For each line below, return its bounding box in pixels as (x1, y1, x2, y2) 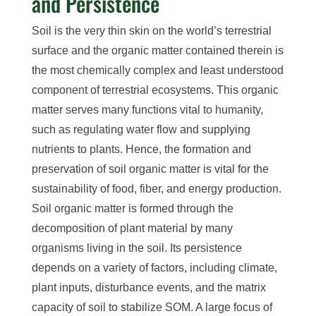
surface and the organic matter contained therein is (31, 44, 284, 57)
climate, (235, 262, 277, 274)
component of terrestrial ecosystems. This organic (31, 84, 279, 97)
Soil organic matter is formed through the (31, 202, 233, 215)
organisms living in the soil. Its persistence (31, 242, 242, 255)
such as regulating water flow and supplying (31, 123, 250, 136)
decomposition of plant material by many (31, 222, 233, 235)
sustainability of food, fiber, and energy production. (31, 183, 281, 195)
